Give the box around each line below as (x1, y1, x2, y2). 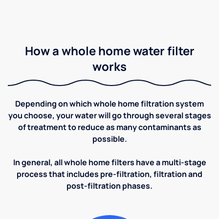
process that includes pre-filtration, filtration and (17, 168, 202, 179)
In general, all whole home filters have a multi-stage (13, 156, 206, 168)
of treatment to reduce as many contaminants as (18, 121, 201, 132)
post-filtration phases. (66, 180, 153, 191)
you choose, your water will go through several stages (8, 109, 211, 121)
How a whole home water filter (24, 42, 195, 59)
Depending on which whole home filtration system (15, 98, 204, 109)
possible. (92, 133, 127, 144)
